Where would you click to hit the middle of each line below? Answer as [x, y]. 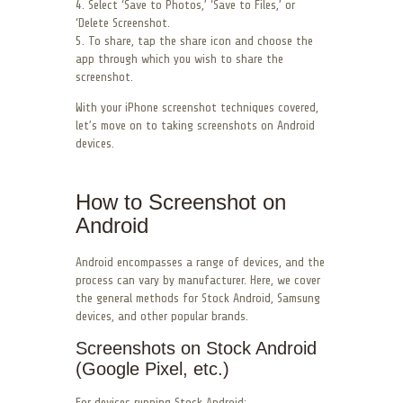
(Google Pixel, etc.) [152, 369]
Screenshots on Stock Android [196, 349]
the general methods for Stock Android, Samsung [198, 299]
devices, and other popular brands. [162, 317]
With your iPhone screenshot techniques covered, [197, 108]
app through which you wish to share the [179, 59]
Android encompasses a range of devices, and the [200, 263]
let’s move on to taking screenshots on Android [195, 126]
